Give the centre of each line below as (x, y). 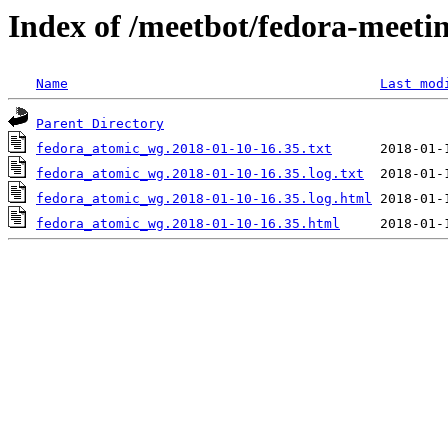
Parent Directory (100, 124)
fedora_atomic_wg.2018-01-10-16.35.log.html (204, 199)
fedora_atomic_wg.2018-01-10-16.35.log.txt (200, 174)
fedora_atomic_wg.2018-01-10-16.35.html (188, 224)
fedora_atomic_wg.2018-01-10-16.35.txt (184, 149)
